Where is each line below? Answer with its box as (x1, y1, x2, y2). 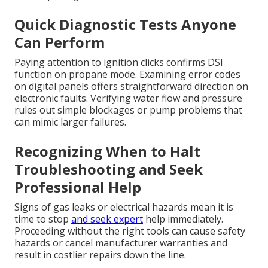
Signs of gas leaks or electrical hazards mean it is (14, 200, 233, 214)
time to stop (14, 212, 71, 226)
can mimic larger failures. (14, 115, 126, 129)
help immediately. (143, 212, 223, 226)
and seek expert (71, 212, 143, 226)
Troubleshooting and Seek (14, 159, 203, 179)
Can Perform (14, 32, 105, 53)
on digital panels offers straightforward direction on (14, 80, 248, 93)
